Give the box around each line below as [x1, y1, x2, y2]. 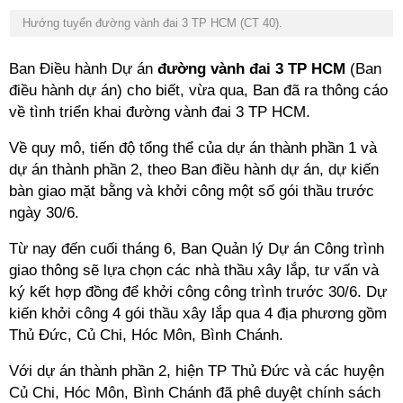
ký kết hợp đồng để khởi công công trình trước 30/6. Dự [9, 283, 387, 300]
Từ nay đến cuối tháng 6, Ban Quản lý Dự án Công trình [9, 240, 384, 257]
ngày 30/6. [9, 204, 79, 221]
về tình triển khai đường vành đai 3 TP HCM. [9, 103, 310, 121]
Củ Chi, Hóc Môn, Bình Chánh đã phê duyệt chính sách [9, 384, 381, 401]
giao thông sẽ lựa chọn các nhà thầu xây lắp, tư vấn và [9, 262, 379, 279]
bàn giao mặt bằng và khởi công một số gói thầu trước [9, 183, 374, 200]
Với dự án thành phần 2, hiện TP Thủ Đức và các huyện [9, 363, 384, 380]
